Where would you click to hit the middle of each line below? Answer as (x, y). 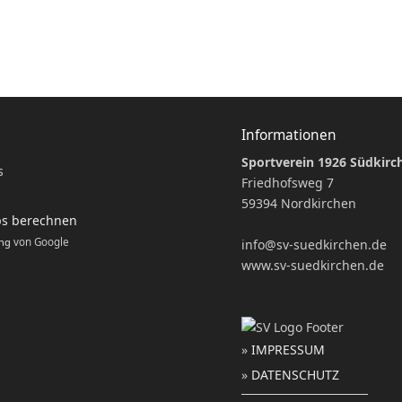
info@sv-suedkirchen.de (315, 245)
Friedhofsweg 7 (288, 183)
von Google (39, 242)
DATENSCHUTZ (296, 375)
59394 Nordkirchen (299, 204)
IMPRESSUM (288, 350)
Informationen (289, 135)
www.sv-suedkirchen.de (313, 266)
